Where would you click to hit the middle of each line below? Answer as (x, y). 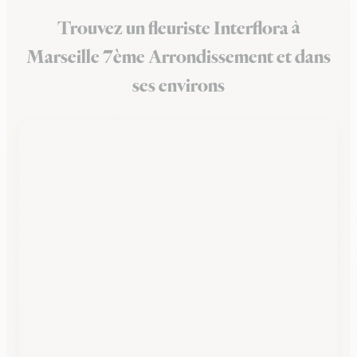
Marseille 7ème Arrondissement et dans (178, 57)
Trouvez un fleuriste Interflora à (178, 29)
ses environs (178, 86)
